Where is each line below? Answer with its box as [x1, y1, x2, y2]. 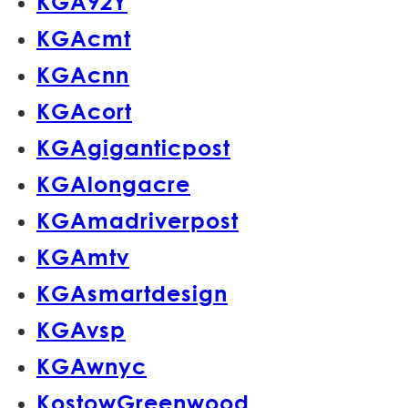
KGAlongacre [36, 170, 190, 198]
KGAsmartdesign [36, 280, 228, 307]
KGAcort [36, 97, 132, 125]
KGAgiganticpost [36, 134, 230, 161]
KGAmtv [36, 243, 129, 270]
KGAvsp [36, 316, 126, 343]
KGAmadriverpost [36, 207, 239, 234]
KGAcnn [36, 61, 129, 88]
